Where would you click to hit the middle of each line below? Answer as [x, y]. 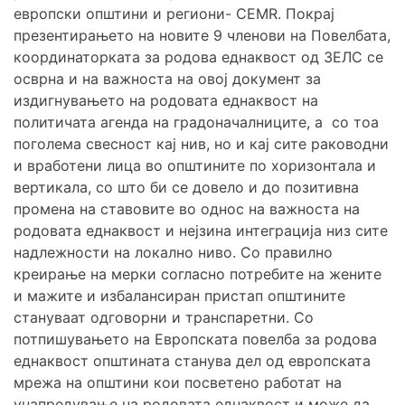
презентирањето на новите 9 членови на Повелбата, [202, 36]
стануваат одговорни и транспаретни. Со [164, 318]
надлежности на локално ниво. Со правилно [173, 253]
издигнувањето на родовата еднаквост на [166, 101]
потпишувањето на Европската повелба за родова [195, 339]
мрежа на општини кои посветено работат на [178, 383]
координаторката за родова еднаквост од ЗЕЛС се [198, 57]
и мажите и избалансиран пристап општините [179, 296]
